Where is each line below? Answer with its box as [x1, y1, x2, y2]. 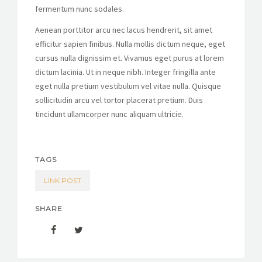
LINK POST [44, 175, 81, 185]
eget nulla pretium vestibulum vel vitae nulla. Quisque [35, 80, 221, 91]
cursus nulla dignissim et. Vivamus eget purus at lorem [35, 52, 224, 63]
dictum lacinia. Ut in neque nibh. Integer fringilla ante [35, 66, 216, 77]
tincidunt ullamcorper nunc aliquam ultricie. [35, 108, 184, 119]
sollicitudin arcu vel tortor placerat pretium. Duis [35, 94, 203, 105]
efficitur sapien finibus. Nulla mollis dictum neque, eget [35, 38, 225, 49]
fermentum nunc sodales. [35, 3, 124, 14]
